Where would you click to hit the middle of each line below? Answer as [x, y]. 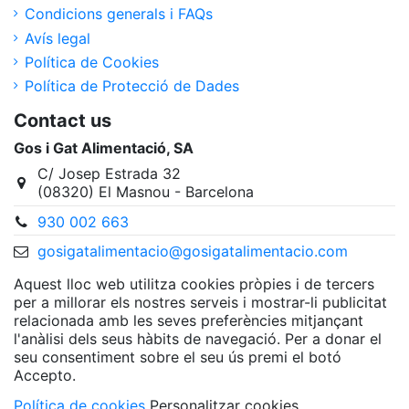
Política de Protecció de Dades [132, 86]
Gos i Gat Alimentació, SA [104, 148]
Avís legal [58, 38]
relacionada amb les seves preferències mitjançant [189, 320]
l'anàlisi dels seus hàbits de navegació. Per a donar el [198, 338]
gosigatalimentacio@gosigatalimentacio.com [192, 251]
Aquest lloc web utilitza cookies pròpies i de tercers [194, 283]
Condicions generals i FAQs [119, 14]
